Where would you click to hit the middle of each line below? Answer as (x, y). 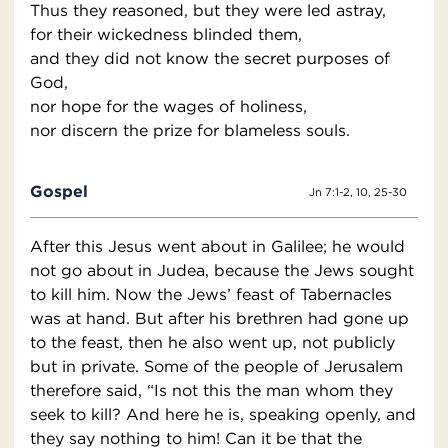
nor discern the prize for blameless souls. (190, 130)
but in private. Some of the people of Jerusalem (216, 366)
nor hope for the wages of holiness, (168, 106)
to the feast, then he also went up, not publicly (212, 342)
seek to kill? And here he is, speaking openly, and (223, 414)
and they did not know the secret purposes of (210, 58)
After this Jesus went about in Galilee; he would (217, 246)
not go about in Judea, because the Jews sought (222, 270)
